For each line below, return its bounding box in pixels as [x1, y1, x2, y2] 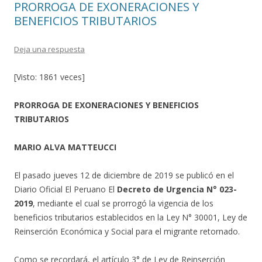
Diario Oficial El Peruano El [14, 184, 117, 195]
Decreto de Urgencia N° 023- [117, 184, 237, 195]
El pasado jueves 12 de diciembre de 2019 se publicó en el [14, 170, 234, 181]
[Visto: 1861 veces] [14, 71, 85, 82]
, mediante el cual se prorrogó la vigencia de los [33, 198, 213, 209]
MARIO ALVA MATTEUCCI [14, 142, 116, 153]
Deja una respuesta [14, 44, 85, 54]
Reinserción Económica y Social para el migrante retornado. [14, 226, 240, 237]
